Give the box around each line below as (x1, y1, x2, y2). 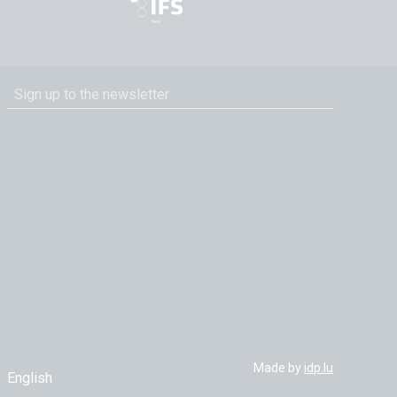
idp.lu (304, 361, 333, 375)
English (7, 370, 52, 386)
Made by (253, 361, 304, 375)
